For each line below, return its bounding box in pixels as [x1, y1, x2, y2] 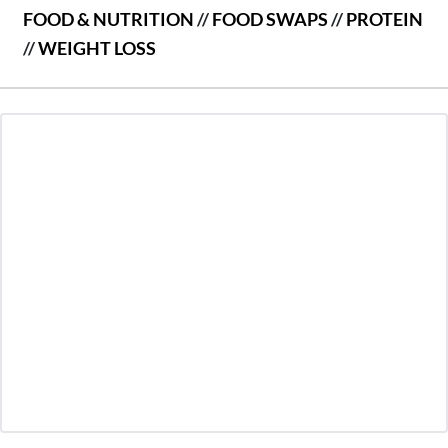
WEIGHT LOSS [38, 36, 156, 59]
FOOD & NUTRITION [23, 7, 194, 30]
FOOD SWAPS [212, 7, 328, 30]
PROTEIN [346, 7, 423, 30]
